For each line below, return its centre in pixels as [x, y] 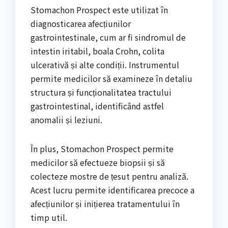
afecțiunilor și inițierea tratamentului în [105, 204]
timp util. [49, 218]
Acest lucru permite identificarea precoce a [112, 190]
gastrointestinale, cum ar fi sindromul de [108, 37]
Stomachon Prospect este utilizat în [99, 10]
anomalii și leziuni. [66, 120]
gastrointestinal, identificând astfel [97, 106]
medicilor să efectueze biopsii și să [98, 163]
